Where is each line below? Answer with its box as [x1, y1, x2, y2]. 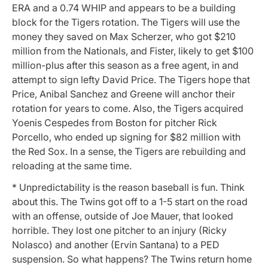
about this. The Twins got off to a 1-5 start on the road [12, 195, 248, 208]
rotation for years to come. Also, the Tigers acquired [12, 102, 243, 115]
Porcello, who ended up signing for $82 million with [12, 131, 240, 144]
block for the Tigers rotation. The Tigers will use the [12, 16, 240, 29]
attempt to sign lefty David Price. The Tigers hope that [12, 74, 250, 86]
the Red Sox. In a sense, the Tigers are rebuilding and [12, 145, 246, 158]
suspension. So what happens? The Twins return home [12, 252, 252, 265]
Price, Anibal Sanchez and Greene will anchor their [12, 88, 235, 100]
